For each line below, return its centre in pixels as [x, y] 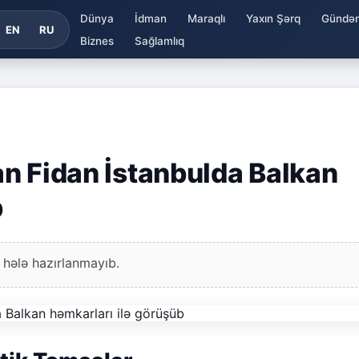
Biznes [97, 40]
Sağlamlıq [159, 40]
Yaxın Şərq [273, 18]
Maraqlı [206, 18]
